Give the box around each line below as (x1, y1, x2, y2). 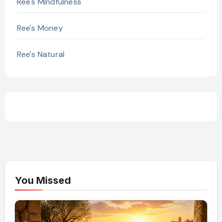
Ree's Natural (16, 49, 65, 59)
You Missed (14, 174, 71, 187)
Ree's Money (16, 22, 63, 33)
